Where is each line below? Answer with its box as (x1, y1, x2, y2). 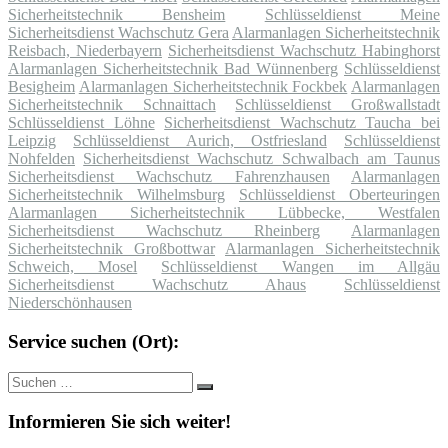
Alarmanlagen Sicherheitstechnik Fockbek (78, 78, 348, 96)
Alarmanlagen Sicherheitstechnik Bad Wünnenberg (8, 60, 338, 78)
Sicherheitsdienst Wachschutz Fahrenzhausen (8, 168, 330, 186)
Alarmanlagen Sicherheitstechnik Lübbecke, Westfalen (8, 204, 440, 222)
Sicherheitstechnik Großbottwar (8, 240, 215, 258)
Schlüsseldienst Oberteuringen (239, 186, 440, 204)
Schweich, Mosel (8, 258, 138, 276)
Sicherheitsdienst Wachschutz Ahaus (8, 276, 306, 294)
